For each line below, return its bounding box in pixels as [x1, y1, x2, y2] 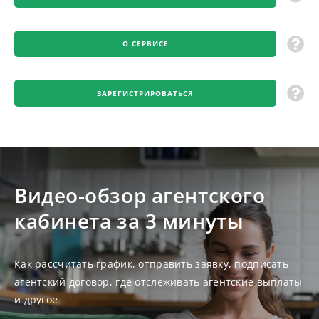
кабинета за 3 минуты [14, 206, 244, 234]
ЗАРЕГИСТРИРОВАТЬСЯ [97, 88, 194, 98]
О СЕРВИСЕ [122, 38, 169, 49]
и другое [14, 292, 58, 306]
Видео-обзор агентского [14, 181, 266, 209]
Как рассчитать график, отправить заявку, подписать [14, 256, 288, 271]
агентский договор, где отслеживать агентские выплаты [14, 274, 303, 288]
